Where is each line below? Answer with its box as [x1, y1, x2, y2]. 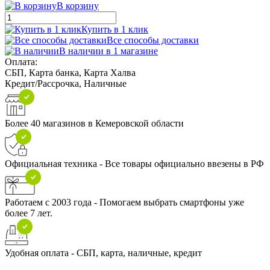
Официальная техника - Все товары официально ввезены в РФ [5, 158, 264, 169]
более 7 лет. [5, 207, 52, 218]
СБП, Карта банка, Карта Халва [5, 67, 136, 78]
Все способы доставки [107, 34, 199, 45]
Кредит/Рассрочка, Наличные [5, 78, 127, 89]
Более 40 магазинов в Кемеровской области [5, 118, 184, 128]
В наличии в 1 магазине [59, 45, 158, 56]
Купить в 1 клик [81, 24, 148, 34]
